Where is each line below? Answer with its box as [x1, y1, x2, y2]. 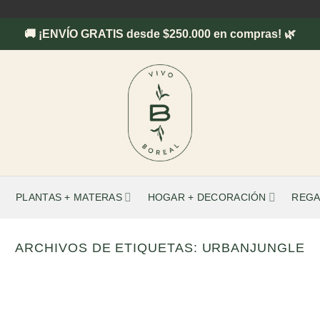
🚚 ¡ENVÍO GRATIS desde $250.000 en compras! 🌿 [24, 28, 296, 40]
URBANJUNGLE [201, 240, 305, 255]
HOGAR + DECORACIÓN [147, 191, 266, 203]
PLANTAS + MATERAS [16, 191, 123, 203]
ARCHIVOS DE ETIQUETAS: [15, 240, 202, 255]
